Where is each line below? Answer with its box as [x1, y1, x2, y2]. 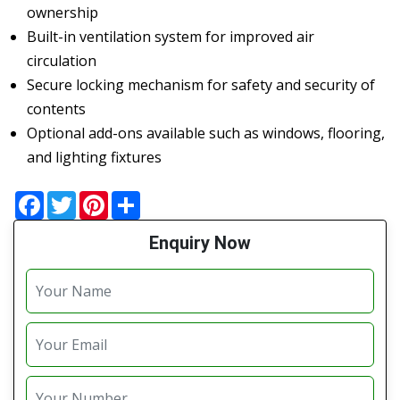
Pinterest [108, 188, 170, 209]
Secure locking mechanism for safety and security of [27, 75, 375, 96]
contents [27, 99, 86, 120]
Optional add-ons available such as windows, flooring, [27, 123, 385, 144]
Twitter [76, 188, 125, 209]
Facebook [44, 188, 108, 209]
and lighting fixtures [27, 147, 162, 168]
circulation [27, 51, 96, 71]
